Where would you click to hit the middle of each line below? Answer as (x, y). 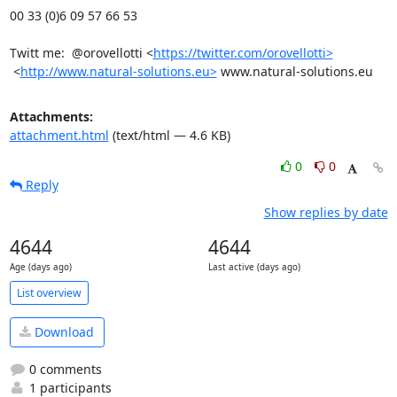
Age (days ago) (40, 267)
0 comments (63, 369)
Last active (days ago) (254, 267)
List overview (49, 292)
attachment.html (59, 135)
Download (62, 332)
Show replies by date (326, 212)
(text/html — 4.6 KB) (169, 135)
